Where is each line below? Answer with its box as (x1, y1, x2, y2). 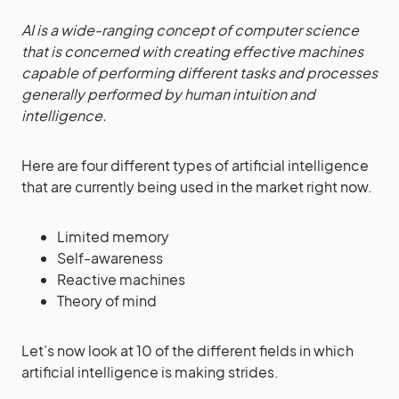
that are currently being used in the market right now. (21, 177, 372, 196)
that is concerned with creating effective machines (21, 42, 363, 61)
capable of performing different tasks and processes (21, 63, 378, 82)
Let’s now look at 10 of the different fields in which (21, 341, 354, 360)
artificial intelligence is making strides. (21, 362, 279, 381)
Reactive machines (57, 270, 185, 289)
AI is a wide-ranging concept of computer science (21, 20, 359, 39)
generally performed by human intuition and (21, 85, 315, 103)
